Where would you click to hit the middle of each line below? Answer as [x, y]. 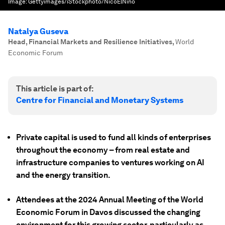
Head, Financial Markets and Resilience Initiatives [90, 42]
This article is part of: [55, 89]
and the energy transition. [63, 175]
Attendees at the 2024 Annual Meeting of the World [110, 200]
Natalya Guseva [38, 31]
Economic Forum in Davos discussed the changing [108, 212]
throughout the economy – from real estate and [103, 150]
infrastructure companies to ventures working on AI [110, 162]
